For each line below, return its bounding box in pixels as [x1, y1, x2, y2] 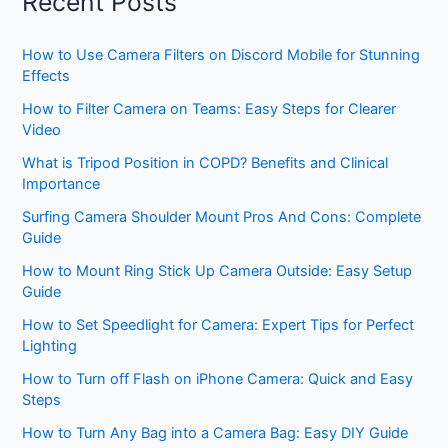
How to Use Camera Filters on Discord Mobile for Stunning [22, 46, 421, 65]
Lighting [22, 337, 78, 356]
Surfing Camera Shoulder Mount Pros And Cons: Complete [22, 208, 422, 227]
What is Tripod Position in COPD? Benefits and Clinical [22, 154, 389, 173]
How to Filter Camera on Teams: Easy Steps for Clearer [22, 100, 397, 119]
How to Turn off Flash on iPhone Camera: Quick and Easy [22, 370, 414, 389]
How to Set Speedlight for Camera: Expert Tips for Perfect [22, 316, 415, 335]
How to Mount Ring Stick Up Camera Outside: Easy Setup [22, 262, 413, 281]
